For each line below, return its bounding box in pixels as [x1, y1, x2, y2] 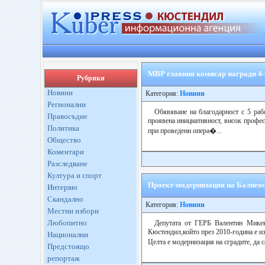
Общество [47, 135, 81, 144]
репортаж [47, 254, 80, 263]
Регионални [47, 100, 86, 109]
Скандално [47, 195, 83, 203]
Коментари [47, 147, 84, 156]
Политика [47, 124, 79, 132]
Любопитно [47, 218, 87, 227]
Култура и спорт [47, 171, 102, 180]
